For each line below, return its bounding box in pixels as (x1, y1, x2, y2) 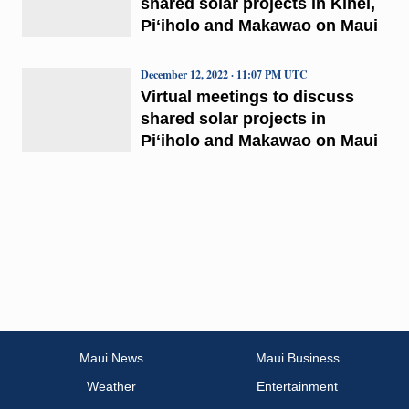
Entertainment (257, 379, 338, 394)
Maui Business (255, 351, 340, 366)
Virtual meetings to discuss (140, 87, 354, 106)
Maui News (79, 351, 144, 366)
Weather (87, 379, 137, 394)
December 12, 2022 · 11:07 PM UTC (140, 66, 308, 82)
